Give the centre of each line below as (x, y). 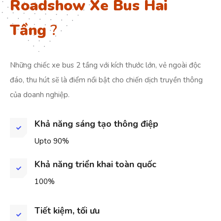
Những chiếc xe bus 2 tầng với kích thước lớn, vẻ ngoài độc (105, 65)
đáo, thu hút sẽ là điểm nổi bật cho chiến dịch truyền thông (106, 80)
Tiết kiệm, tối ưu (67, 210)
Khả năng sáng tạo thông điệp (96, 124)
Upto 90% (52, 141)
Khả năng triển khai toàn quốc (95, 164)
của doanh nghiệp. (40, 94)
